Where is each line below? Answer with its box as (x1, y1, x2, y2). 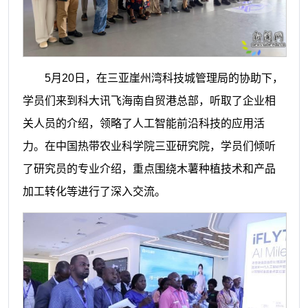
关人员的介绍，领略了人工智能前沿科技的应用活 (22, 117, 265, 129)
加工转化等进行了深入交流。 (22, 185, 166, 197)
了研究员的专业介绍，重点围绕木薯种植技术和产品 (22, 162, 276, 175)
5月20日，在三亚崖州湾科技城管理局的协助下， (44, 71, 283, 84)
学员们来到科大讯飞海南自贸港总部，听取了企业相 (22, 94, 276, 107)
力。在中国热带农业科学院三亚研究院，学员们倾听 (22, 140, 276, 152)
